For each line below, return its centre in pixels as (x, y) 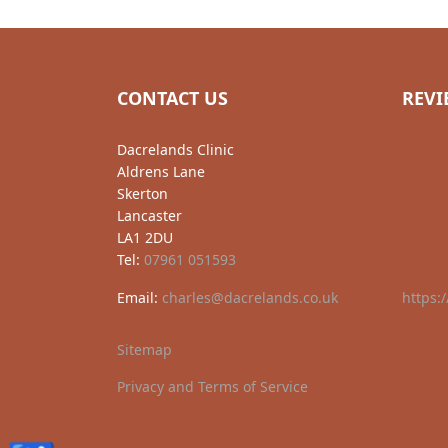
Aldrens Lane (161, 171)
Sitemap (144, 349)
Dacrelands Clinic (175, 149)
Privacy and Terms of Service (212, 386)
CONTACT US (172, 98)
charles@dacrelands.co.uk (250, 297)
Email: (139, 297)
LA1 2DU (145, 237)
